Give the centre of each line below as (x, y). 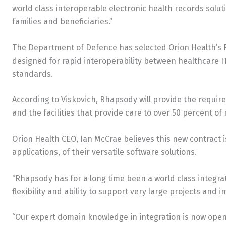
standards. (33, 74)
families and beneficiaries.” (62, 22)
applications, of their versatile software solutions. (104, 152)
